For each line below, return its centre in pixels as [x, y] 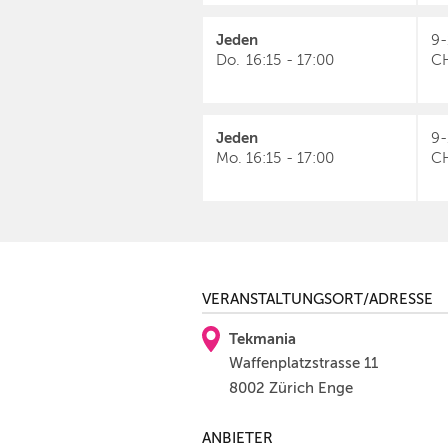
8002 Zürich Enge [291, 388]
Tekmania [262, 338]
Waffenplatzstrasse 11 [303, 363]
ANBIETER [237, 438]
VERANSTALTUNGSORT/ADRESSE [317, 299]
